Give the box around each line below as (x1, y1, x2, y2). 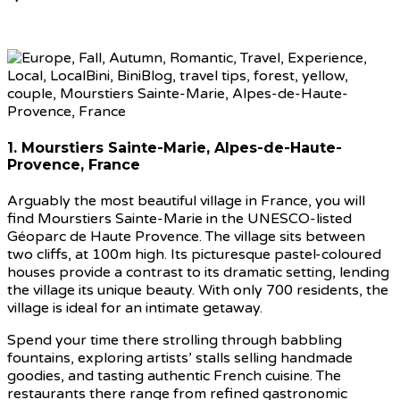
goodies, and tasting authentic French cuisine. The (7, 367, 341, 386)
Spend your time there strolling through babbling (7, 331, 342, 350)
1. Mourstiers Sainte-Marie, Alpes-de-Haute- (7, 138, 342, 156)
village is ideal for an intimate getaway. (7, 299, 262, 318)
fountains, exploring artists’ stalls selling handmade (7, 349, 353, 368)
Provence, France (7, 155, 140, 173)
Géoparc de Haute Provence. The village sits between (7, 228, 365, 246)
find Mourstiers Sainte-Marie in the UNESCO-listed (7, 210, 352, 229)
